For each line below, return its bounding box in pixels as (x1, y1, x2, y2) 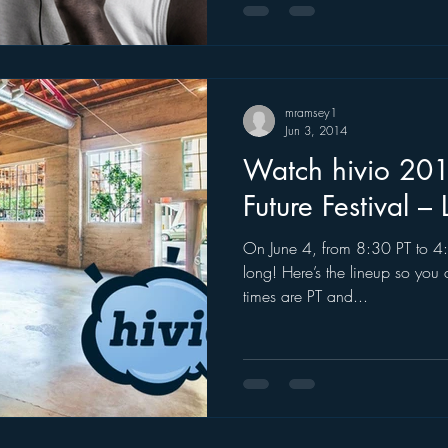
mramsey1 (285, 103, 337, 121)
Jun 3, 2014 (285, 121, 347, 139)
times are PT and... (243, 284, 368, 307)
